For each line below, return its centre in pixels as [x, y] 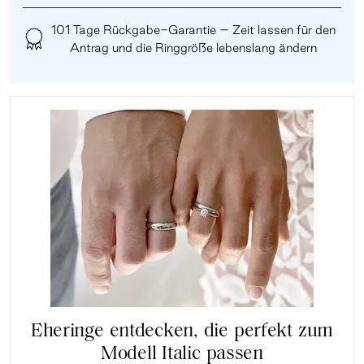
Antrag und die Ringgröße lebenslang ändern [193, 47]
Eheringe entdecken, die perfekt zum [182, 331]
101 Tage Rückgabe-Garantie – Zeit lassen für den [193, 29]
